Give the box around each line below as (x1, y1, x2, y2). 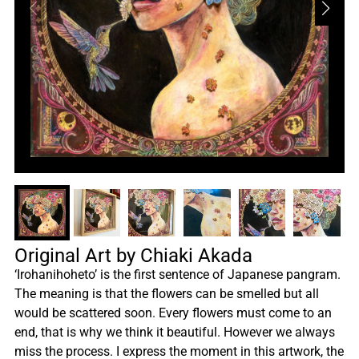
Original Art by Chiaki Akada (14, 244, 252, 267)
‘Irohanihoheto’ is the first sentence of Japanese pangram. (14, 266, 341, 282)
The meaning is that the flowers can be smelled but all (14, 285, 319, 301)
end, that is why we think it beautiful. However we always (14, 324, 335, 340)
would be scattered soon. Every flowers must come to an (14, 305, 332, 321)
